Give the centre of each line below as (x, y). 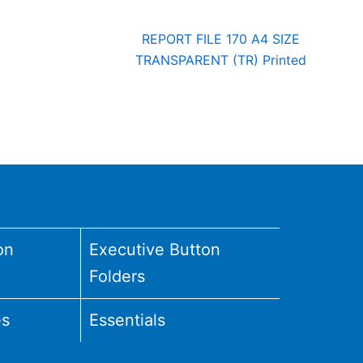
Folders (117, 276)
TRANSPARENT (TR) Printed (221, 60)
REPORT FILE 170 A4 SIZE (221, 38)
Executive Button (155, 250)
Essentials (128, 320)
